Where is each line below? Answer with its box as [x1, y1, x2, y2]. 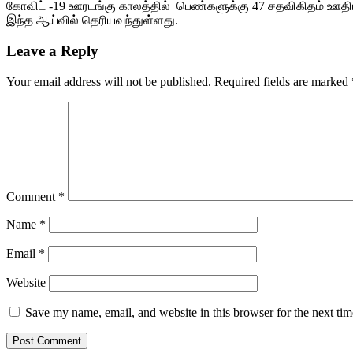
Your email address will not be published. [6, 74, 211, 88]
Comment [6, 189, 58, 203]
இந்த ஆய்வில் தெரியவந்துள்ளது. [6, 13, 178, 28]
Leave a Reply [6, 42, 98, 59]
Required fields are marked [214, 74, 351, 88]
